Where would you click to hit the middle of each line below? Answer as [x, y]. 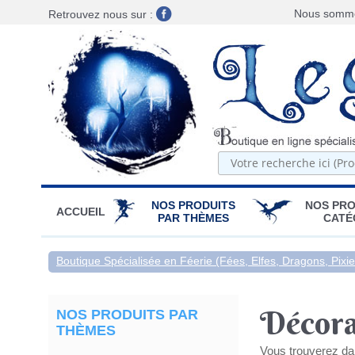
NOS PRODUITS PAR [127, 314]
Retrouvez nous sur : [102, 14]
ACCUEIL [81, 211]
